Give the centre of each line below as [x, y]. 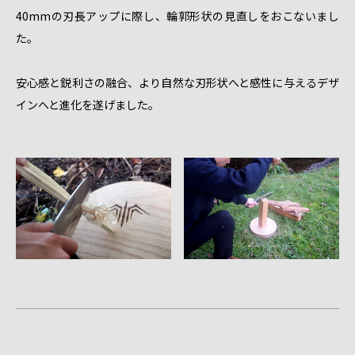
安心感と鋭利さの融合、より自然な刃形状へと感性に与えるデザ [177, 83]
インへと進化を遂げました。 [88, 105]
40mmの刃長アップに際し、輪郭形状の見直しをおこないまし [177, 16]
